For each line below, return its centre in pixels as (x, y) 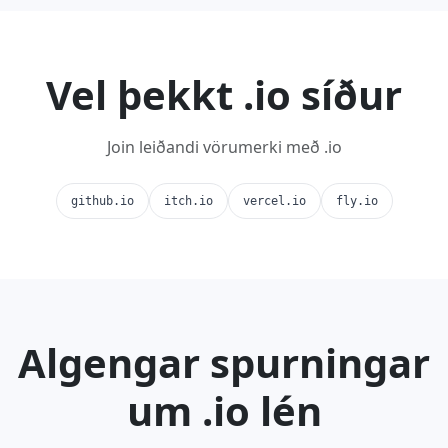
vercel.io (274, 201)
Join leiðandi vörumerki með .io (224, 147)
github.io (102, 201)
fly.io (356, 201)
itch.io (188, 201)
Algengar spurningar (224, 362)
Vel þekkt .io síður (224, 94)
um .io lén (224, 410)
